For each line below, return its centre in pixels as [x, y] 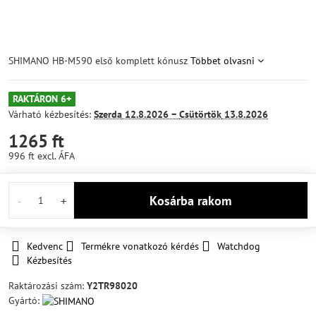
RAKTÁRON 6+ [42, 99]
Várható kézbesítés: [51, 114]
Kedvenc [45, 246]
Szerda [108, 114]
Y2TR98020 [112, 286]
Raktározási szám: [48, 286]
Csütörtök [200, 114]
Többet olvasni [223, 61]
